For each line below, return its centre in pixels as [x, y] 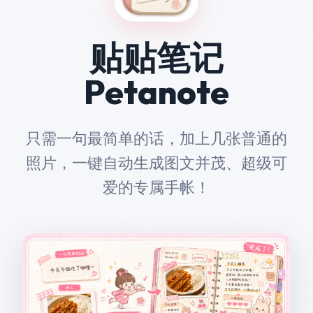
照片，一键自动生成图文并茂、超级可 [156, 163]
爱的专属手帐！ [156, 188]
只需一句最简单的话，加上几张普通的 [156, 139]
